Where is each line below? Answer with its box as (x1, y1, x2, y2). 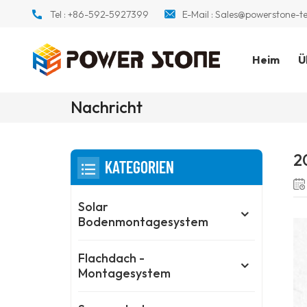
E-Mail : (182, 8, 215, 21)
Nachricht (71, 97, 143, 118)
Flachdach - (78, 250, 145, 267)
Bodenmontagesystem (78, 214, 209, 230)
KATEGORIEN (105, 157, 175, 177)
